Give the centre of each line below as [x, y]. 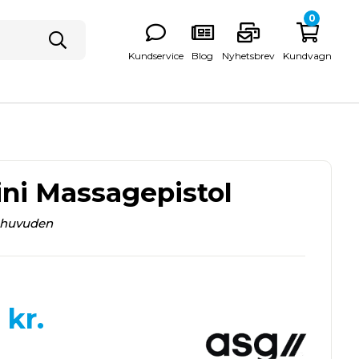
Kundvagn [308, 55]
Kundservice [156, 55]
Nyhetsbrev [249, 55]
